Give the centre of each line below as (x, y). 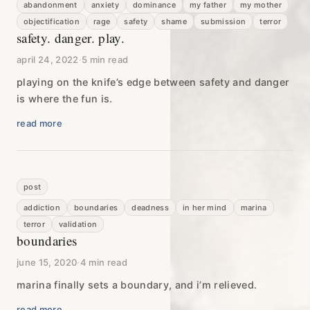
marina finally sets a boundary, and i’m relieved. (137, 284)
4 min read (103, 262)
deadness (150, 207)
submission (223, 21)
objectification (52, 21)
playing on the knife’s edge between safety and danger (153, 82)
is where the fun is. (65, 98)
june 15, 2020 (47, 262)
